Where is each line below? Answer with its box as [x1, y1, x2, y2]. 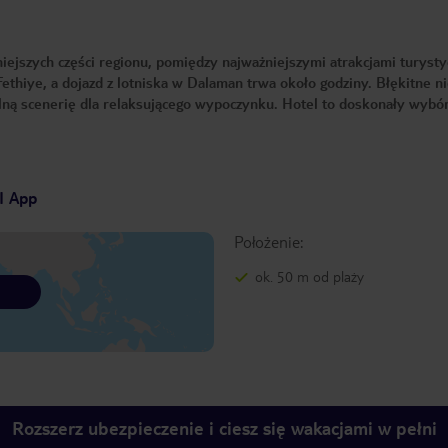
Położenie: [233, 231, 303, 253]
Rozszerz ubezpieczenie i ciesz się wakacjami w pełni [11, 416, 437, 440]
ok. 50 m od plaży [254, 267, 364, 286]
